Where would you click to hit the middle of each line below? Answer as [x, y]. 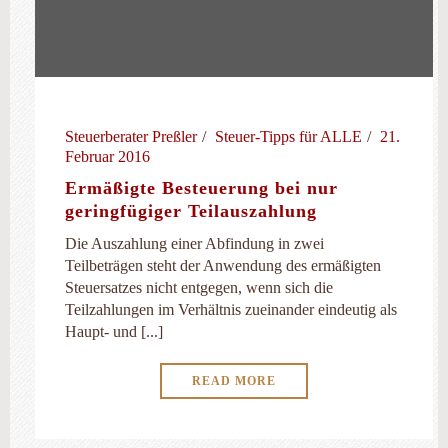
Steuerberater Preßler [131, 136]
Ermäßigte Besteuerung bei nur [201, 188]
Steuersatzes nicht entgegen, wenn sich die [199, 287]
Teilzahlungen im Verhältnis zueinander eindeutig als [231, 309]
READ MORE [234, 381]
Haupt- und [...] [114, 331]
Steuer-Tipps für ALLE [288, 136]
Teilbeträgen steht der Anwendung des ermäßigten [223, 265]
